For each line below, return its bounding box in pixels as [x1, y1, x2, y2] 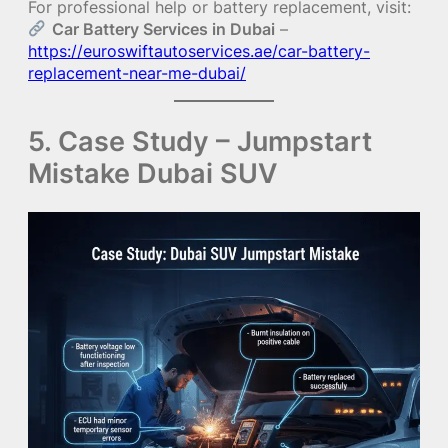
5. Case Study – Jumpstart [28, 123, 372, 158]
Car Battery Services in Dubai [51, 18, 275, 39]
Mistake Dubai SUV [28, 155, 278, 190]
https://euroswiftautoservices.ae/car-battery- [28, 40, 370, 61]
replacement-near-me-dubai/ [28, 62, 246, 83]
